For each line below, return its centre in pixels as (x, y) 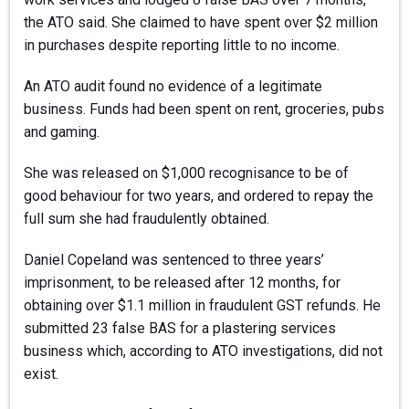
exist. (42, 373)
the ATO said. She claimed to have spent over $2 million (201, 22)
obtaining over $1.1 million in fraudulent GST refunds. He (203, 305)
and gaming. (62, 131)
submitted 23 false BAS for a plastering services (180, 328)
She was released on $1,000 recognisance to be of (187, 173)
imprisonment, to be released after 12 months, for (183, 282)
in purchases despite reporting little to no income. (182, 45)
